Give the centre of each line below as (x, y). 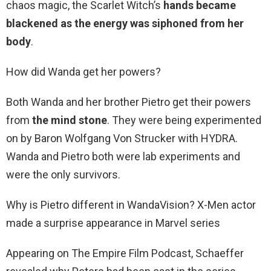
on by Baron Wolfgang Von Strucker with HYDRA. (122, 139)
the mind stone (70, 120)
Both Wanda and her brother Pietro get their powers (129, 102)
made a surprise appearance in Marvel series (113, 223)
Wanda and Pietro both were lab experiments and (123, 157)
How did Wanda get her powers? (83, 72)
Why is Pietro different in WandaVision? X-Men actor (131, 205)
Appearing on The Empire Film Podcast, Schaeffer (125, 253)
